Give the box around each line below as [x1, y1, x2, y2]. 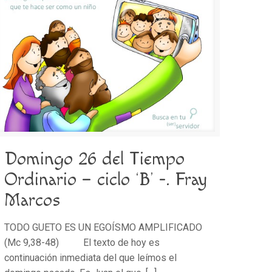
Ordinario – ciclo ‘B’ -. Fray [4, 169, 208, 191]
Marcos [4, 189, 61, 212]
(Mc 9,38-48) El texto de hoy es [4, 237, 160, 249]
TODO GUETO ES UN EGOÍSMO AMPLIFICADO [4, 222, 203, 234]
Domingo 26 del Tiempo [4, 148, 185, 171]
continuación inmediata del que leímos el [4, 252, 177, 264]
